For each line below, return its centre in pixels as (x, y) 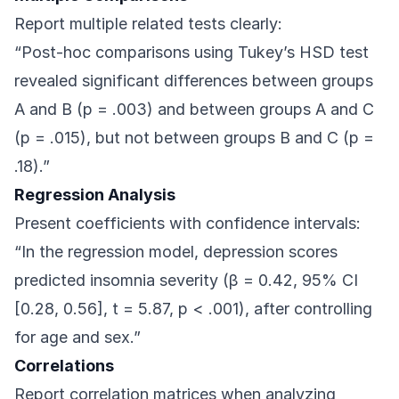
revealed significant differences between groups (194, 81)
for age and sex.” (77, 338)
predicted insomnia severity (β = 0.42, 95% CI (186, 281)
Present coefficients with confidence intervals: (187, 224)
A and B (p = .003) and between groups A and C (194, 110)
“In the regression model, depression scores (176, 252)
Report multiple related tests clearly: (148, 24)
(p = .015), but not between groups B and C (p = (194, 138)
